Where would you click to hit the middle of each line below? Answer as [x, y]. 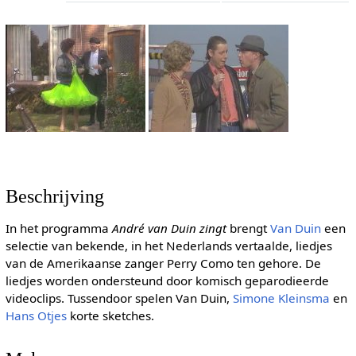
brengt [248, 228]
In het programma [58, 228]
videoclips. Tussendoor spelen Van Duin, [119, 298]
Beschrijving [54, 196]
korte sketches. [110, 315]
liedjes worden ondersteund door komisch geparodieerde [167, 280]
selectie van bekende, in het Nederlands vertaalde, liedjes [168, 245]
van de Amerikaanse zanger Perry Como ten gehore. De [163, 263]
